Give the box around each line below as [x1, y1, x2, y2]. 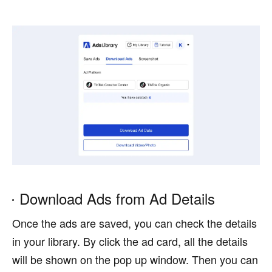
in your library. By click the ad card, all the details [12, 233, 248, 249]
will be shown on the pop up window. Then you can [12, 251, 258, 267]
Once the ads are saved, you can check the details [12, 214, 257, 231]
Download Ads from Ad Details [19, 187, 215, 209]
